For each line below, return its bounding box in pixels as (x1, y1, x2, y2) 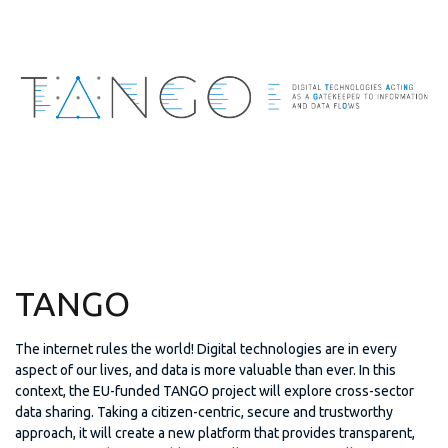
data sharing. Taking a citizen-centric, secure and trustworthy (15, 404, 393, 421)
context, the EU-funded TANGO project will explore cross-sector (15, 383, 414, 400)
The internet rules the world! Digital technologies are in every (15, 341, 397, 358)
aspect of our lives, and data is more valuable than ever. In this (15, 362, 396, 379)
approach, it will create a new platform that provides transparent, (15, 425, 415, 442)
